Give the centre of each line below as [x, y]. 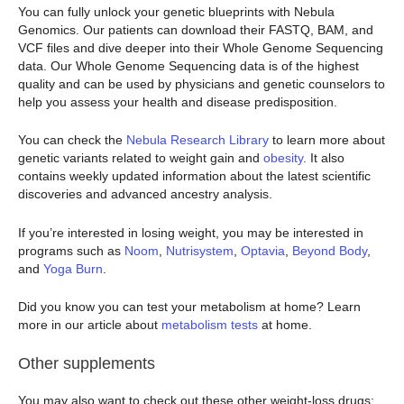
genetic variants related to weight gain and [141, 158]
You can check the [72, 140]
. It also [324, 158]
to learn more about [327, 140]
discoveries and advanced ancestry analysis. [145, 194]
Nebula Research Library [197, 140]
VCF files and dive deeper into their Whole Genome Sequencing [201, 47]
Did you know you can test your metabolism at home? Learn [189, 307]
